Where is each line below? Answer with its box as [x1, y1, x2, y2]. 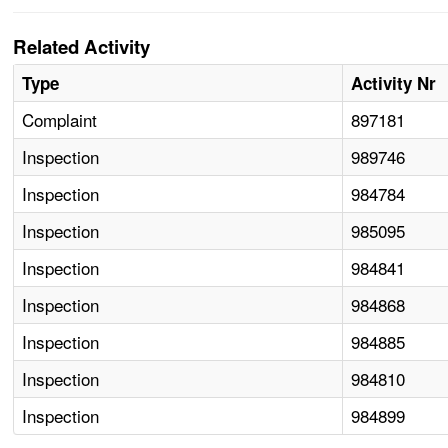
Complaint [22, 107, 98, 133]
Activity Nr [351, 71, 437, 96]
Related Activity [13, 33, 151, 61]
